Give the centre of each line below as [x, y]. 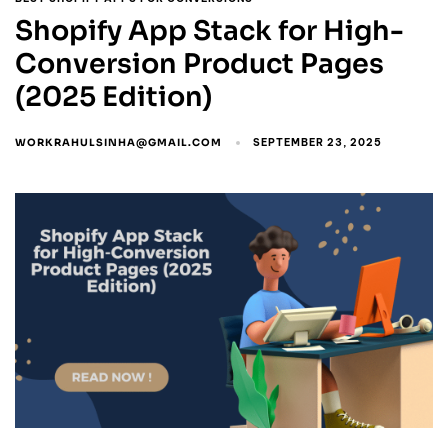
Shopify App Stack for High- [209, 31]
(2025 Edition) [113, 97]
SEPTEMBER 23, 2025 [318, 143]
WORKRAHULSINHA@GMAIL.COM [118, 143]
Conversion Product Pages [199, 64]
